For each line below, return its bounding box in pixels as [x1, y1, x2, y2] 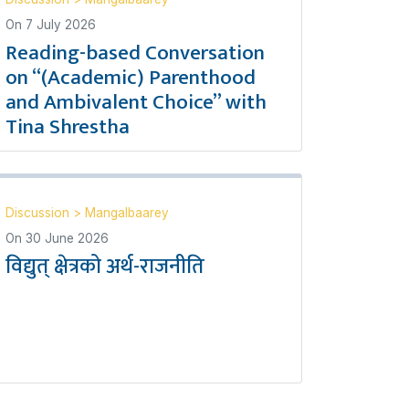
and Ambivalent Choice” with [5, 85, 267, 120]
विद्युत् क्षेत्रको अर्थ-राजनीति [5, 249, 204, 284]
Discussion [5, 205, 73, 220]
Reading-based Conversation [5, 36, 265, 70]
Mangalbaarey [85, 205, 169, 220]
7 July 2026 [26, 17, 96, 32]
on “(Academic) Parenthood [5, 60, 256, 95]
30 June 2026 [26, 231, 109, 246]
